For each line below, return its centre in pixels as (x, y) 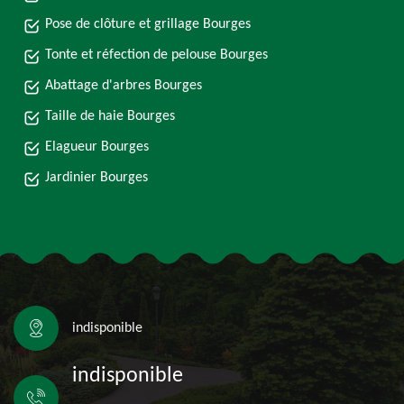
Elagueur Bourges (97, 147)
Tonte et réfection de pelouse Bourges (156, 55)
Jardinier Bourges (96, 178)
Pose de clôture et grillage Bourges (148, 24)
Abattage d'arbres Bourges (124, 86)
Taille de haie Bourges (110, 116)
